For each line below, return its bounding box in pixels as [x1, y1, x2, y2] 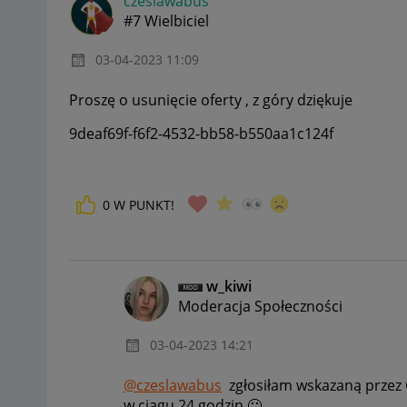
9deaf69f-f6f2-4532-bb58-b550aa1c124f [69, 124, 333, 144]
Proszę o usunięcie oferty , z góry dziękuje [69, 90, 356, 111]
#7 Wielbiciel [124, 10, 209, 31]
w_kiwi [206, 275, 252, 296]
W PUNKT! [114, 196, 174, 214]
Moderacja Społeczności [178, 295, 342, 316]
